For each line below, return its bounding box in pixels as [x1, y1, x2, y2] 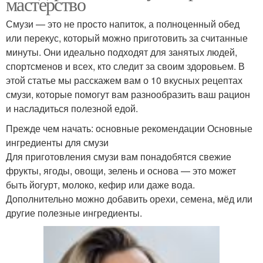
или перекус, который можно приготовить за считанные [6, 31, 248, 45]
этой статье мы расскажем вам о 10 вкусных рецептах [6, 73, 242, 87]
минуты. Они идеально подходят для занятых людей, [6, 45, 237, 59]
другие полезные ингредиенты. [6, 206, 142, 220]
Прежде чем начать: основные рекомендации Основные [6, 122, 252, 136]
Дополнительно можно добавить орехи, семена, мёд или [6, 192, 252, 206]
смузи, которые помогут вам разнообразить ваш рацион [6, 87, 250, 102]
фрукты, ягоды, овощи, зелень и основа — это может [6, 164, 236, 178]
